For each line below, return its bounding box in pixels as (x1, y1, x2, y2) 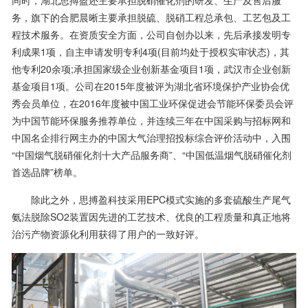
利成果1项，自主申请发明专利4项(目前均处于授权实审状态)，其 (11, 44, 289, 58)
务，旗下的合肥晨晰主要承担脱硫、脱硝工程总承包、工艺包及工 (11, 10, 291, 24)
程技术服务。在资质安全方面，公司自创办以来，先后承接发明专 (11, 27, 291, 41)
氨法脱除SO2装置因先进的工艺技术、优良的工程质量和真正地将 (11, 209, 291, 223)
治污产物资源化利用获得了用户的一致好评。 (11, 226, 204, 241)
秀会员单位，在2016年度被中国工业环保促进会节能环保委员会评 (11, 96, 294, 110)
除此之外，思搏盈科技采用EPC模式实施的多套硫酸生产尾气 (11, 192, 291, 206)
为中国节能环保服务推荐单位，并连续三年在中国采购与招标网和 (11, 113, 291, 127)
